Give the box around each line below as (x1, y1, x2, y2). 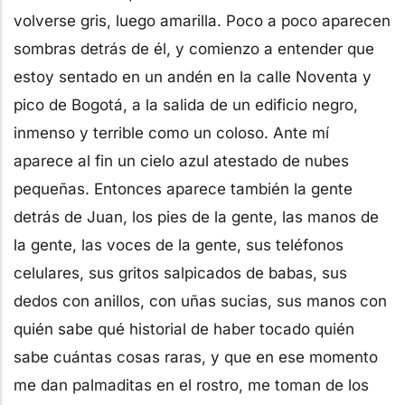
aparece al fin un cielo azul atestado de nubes (14, 151, 349, 170)
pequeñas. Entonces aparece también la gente (14, 179, 353, 198)
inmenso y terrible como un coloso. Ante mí (14, 123, 329, 142)
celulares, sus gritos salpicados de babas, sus (14, 263, 347, 282)
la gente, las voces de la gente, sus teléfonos (14, 235, 344, 254)
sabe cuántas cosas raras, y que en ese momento (14, 347, 378, 366)
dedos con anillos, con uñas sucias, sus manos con (14, 291, 387, 310)
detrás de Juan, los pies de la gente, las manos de (14, 207, 379, 226)
